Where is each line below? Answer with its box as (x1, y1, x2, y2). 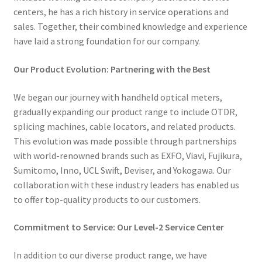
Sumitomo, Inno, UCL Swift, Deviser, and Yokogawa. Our (13, 164, 231, 176)
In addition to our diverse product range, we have (13, 249, 207, 261)
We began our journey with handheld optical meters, (13, 91, 222, 103)
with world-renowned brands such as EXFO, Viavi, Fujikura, (13, 149, 242, 161)
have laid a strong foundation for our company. (13, 35, 200, 47)
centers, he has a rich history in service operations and (13, 6, 229, 18)
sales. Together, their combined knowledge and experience (13, 20, 247, 33)
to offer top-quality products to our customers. (13, 193, 201, 205)
